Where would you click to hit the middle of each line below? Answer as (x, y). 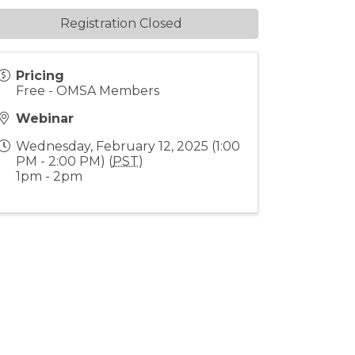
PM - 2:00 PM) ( (65, 161)
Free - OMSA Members (88, 91)
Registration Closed (121, 23)
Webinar (45, 118)
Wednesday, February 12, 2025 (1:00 (128, 146)
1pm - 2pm (50, 176)
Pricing (40, 76)
